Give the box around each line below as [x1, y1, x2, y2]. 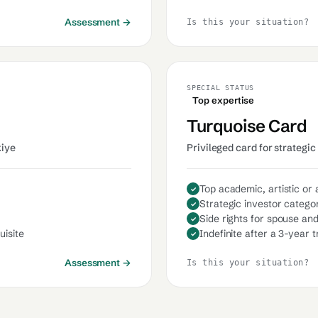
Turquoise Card [187, 116, 307, 136]
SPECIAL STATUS [187, 84, 255, 92]
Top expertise [192, 94, 255, 106]
